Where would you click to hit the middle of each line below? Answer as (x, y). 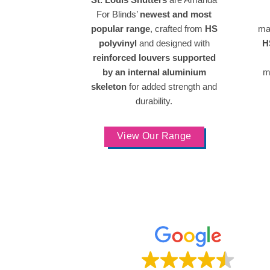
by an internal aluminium (154, 72)
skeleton (110, 86)
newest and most (176, 14)
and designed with (173, 43)
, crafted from (177, 29)
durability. (154, 101)
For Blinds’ (118, 14)
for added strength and (173, 86)
